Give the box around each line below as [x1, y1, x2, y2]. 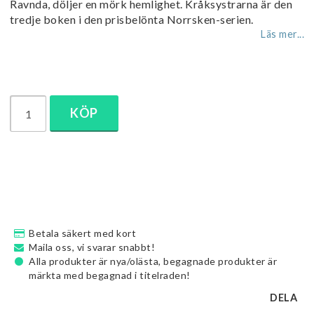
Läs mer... [261, 28, 304, 40]
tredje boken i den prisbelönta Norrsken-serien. [10, 13, 254, 26]
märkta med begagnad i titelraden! [29, 269, 191, 281]
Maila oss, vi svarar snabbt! [29, 241, 155, 253]
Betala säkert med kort [29, 227, 136, 239]
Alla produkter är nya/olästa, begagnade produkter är [29, 255, 277, 267]
